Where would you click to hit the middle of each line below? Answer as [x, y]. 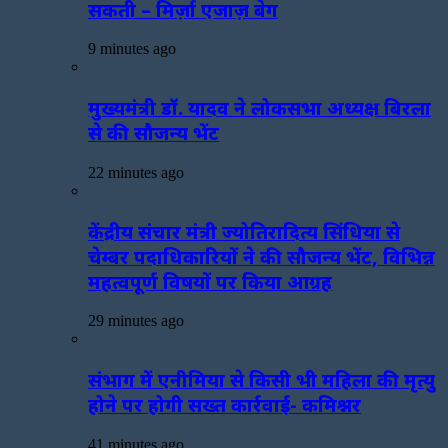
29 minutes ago [136, 321]
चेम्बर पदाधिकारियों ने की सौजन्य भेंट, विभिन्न [261, 256]
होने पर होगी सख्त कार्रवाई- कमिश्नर [224, 405]
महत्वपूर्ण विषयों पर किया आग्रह [210, 281]
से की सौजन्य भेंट [153, 133]
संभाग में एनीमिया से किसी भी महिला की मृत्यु [261, 380]
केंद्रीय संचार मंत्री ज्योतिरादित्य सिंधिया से [244, 231]
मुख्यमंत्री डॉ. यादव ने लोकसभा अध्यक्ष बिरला [259, 108]
